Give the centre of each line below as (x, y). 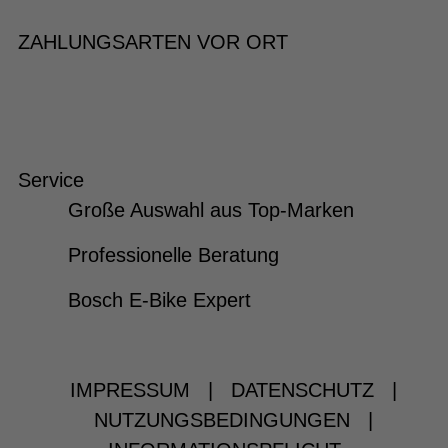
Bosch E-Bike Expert (159, 300)
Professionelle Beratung (173, 255)
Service (51, 180)
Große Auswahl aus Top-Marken (210, 210)
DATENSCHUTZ (302, 390)
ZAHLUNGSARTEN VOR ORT (153, 42)
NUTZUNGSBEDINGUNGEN (221, 420)
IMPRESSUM (129, 390)
